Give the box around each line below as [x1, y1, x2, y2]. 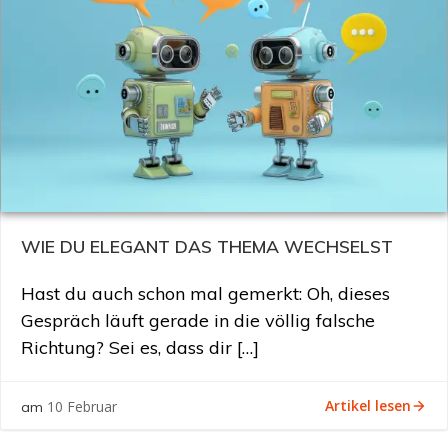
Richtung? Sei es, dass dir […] [21, 336, 259, 359]
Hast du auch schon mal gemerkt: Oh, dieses [21, 282, 390, 305]
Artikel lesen [325, 395, 411, 415]
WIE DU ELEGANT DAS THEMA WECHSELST [21, 235, 393, 257]
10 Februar [47, 397, 117, 416]
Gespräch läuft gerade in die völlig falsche [21, 309, 375, 332]
